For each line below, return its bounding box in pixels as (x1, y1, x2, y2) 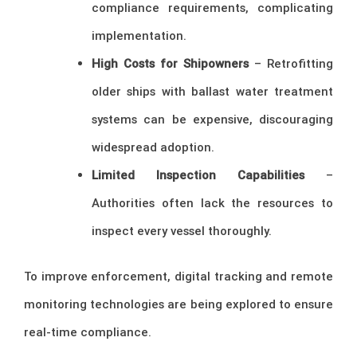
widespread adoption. (92, 139, 214, 155)
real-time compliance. (24, 324, 151, 340)
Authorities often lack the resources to (92, 194, 333, 210)
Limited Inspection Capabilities (92, 167, 304, 182)
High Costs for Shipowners (92, 55, 249, 71)
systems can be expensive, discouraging (92, 111, 333, 127)
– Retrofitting (249, 55, 333, 71)
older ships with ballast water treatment (92, 83, 333, 99)
